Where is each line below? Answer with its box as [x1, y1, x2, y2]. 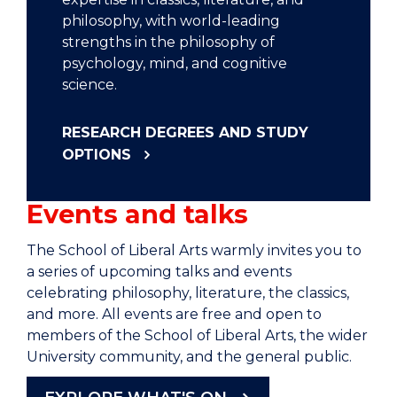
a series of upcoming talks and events [27, 262, 292, 280]
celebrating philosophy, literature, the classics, [27, 284, 349, 301]
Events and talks [27, 198, 248, 230]
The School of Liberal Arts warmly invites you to [27, 241, 362, 259]
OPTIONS [62, 145, 131, 163]
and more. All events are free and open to [27, 305, 322, 323]
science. [62, 75, 117, 93]
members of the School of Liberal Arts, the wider [27, 326, 368, 344]
